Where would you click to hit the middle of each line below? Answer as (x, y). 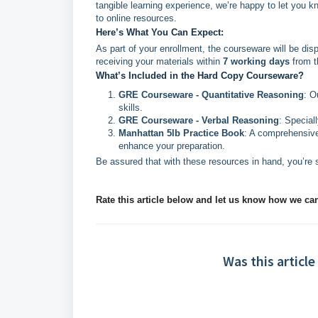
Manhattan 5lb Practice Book (181, 133)
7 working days (256, 61)
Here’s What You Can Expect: (160, 32)
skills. (131, 108)
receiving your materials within (159, 61)
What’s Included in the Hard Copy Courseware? (200, 76)
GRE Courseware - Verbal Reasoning (199, 120)
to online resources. (136, 18)
